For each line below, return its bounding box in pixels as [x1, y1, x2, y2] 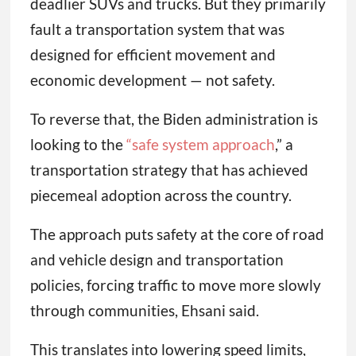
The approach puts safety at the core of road [29, 225, 324, 244]
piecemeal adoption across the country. [29, 186, 292, 205]
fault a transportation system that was [29, 20, 284, 39]
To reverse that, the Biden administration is [29, 110, 318, 129]
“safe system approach [122, 135, 275, 154]
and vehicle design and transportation [29, 250, 284, 269]
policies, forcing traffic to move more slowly [29, 276, 321, 295]
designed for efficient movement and [29, 45, 276, 64]
